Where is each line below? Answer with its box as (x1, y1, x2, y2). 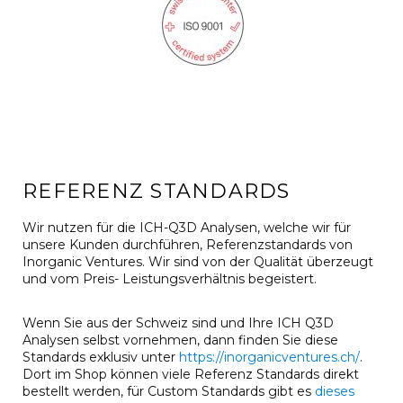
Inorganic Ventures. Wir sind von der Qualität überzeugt (22, 253, 373, 270)
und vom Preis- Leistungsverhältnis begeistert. (22, 270, 320, 287)
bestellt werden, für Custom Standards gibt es (22, 382, 315, 399)
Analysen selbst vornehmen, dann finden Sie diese (22, 331, 338, 348)
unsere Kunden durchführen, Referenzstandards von (22, 236, 353, 253)
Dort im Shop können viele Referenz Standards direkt (22, 365, 359, 382)
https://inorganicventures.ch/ (179, 348, 360, 365)
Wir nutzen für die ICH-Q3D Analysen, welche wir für (22, 219, 351, 236)
